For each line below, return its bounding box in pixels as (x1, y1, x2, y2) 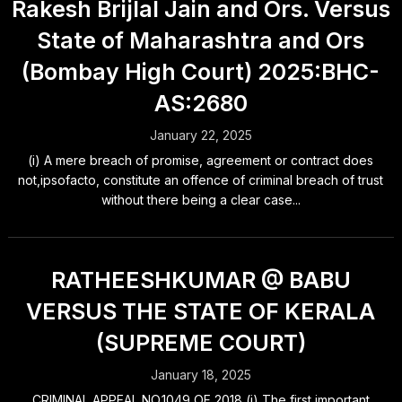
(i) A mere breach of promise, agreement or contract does (28, 153, 374, 168)
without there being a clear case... (100, 192, 301, 207)
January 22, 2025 (149, 127, 252, 143)
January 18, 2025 (150, 367, 251, 382)
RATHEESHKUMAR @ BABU (50, 267, 351, 293)
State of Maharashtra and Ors (37, 27, 365, 54)
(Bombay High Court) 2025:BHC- (22, 58, 380, 85)
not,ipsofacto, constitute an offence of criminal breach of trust (18, 172, 384, 188)
